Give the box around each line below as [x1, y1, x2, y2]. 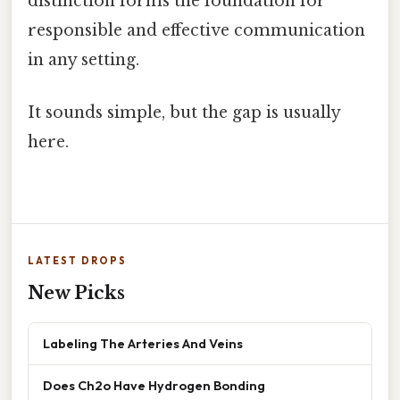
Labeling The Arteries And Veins [43, 335, 243, 353]
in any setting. [28, 49, 139, 70]
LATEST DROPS [28, 254, 127, 268]
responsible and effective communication [28, 20, 365, 40]
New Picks [28, 282, 125, 304]
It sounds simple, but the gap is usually [28, 103, 340, 123]
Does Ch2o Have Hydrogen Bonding [43, 377, 265, 395]
